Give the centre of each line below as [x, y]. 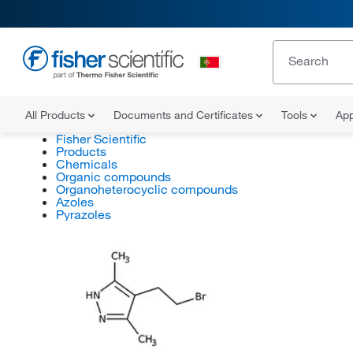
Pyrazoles [83, 214]
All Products [57, 115]
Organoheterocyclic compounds [147, 189]
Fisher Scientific [101, 139]
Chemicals [86, 164]
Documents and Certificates [185, 115]
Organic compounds [113, 176]
